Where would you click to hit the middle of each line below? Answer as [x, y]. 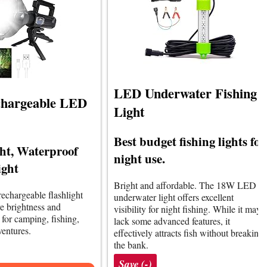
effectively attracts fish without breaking [189, 232]
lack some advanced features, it [172, 221]
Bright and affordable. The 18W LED [185, 185]
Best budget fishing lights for [190, 141]
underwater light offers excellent [174, 197]
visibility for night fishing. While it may [187, 209]
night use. [139, 158]
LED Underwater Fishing [185, 93]
